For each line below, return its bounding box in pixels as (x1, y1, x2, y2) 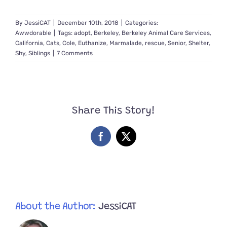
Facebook (100, 135, 136, 145)
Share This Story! (72, 106, 155, 117)
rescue (145, 40, 165, 47)
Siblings (28, 50, 50, 57)
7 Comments (57, 50, 93, 57)
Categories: (125, 19, 158, 27)
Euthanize (78, 40, 106, 47)
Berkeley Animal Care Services (122, 29, 210, 37)
